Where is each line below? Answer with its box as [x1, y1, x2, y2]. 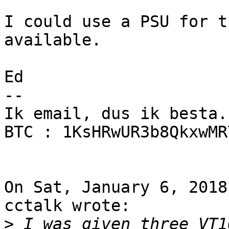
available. [4, 31, 101, 50]
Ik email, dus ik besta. [4, 104, 227, 123]
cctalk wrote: [4, 196, 130, 215]
